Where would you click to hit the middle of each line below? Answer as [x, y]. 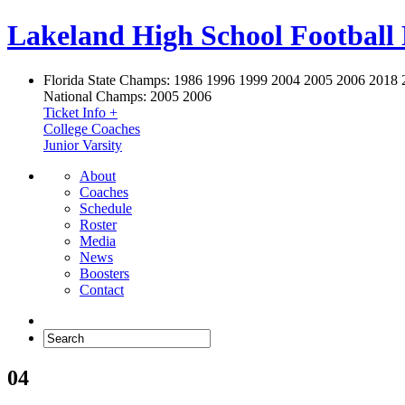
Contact [102, 289]
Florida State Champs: [107, 80]
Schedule [106, 208]
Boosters [104, 273]
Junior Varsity [83, 145]
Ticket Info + [80, 112]
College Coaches [92, 128]
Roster [98, 224]
